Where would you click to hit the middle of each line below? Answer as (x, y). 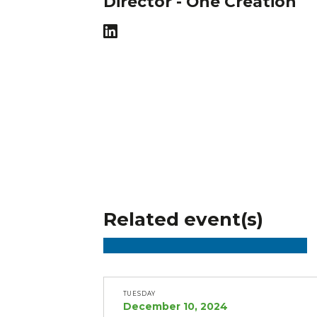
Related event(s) (183, 219)
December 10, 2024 (175, 307)
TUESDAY (139, 294)
